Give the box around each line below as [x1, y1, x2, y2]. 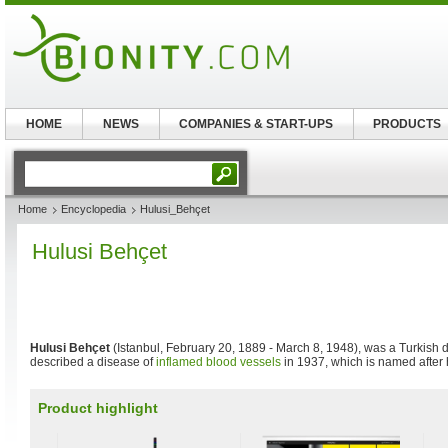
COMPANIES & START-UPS [179, 117, 334, 131]
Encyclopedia [61, 203, 126, 215]
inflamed [156, 355, 203, 369]
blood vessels [206, 355, 281, 369]
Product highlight [38, 400, 158, 416]
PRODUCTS [373, 117, 442, 131]
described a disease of [30, 355, 156, 369]
